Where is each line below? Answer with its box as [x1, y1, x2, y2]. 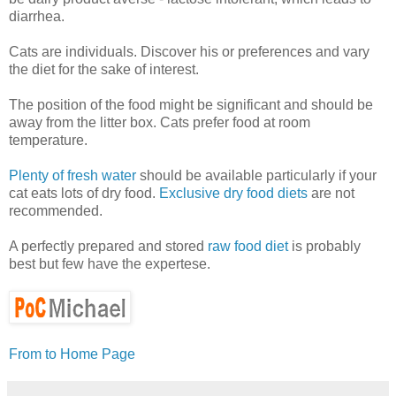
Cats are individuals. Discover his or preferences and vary [9, 43, 369, 59]
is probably [288, 238, 361, 254]
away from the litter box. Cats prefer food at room [9, 114, 310, 130]
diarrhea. [9, 8, 65, 24]
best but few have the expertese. [9, 255, 210, 271]
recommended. [9, 202, 103, 218]
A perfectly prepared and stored [9, 238, 208, 254]
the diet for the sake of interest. [9, 61, 199, 77]
